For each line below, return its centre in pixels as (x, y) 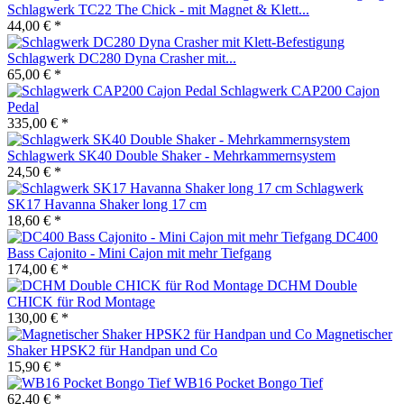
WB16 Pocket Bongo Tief (248, 382)
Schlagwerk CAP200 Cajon (300, 90)
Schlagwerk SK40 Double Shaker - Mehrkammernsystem (171, 155)
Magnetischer (354, 334)
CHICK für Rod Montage (81, 301)
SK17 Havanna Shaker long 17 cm (107, 204)
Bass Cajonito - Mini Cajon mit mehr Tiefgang (139, 252)
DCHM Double (312, 285)
